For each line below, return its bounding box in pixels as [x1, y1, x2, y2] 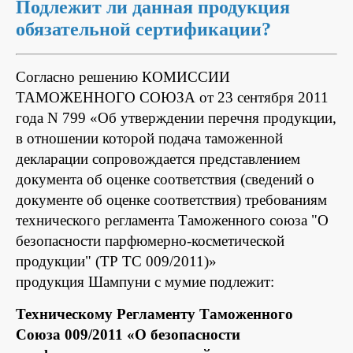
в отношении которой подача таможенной [16, 129, 283, 147]
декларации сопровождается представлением [16, 150, 300, 167]
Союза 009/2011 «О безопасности [16, 325, 240, 343]
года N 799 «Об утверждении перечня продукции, [16, 109, 336, 126]
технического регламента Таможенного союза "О [16, 211, 329, 229]
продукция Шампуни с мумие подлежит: [16, 273, 274, 290]
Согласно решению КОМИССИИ [16, 68, 230, 85]
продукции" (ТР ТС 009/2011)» [16, 252, 217, 269]
